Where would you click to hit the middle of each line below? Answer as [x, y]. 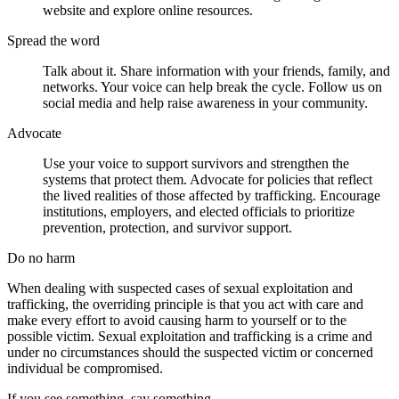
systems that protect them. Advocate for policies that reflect [208, 180]
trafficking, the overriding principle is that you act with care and [185, 305]
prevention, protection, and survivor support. [167, 228]
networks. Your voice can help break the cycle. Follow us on [212, 87]
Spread [27, 41]
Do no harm [41, 258]
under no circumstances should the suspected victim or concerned [190, 353]
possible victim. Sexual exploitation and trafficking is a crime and [190, 337]
